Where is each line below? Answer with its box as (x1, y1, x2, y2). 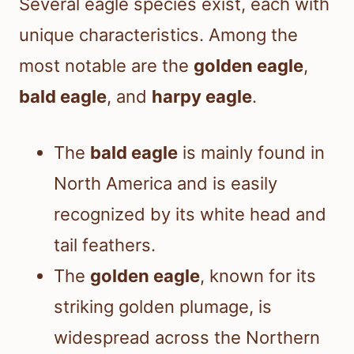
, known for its (200, 265, 316, 286)
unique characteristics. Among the (19, 24, 298, 45)
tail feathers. (54, 234, 156, 255)
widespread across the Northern (54, 326, 320, 348)
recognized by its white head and (54, 203, 326, 224)
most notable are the (19, 55, 194, 76)
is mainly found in (178, 141, 325, 163)
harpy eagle (152, 85, 252, 107)
